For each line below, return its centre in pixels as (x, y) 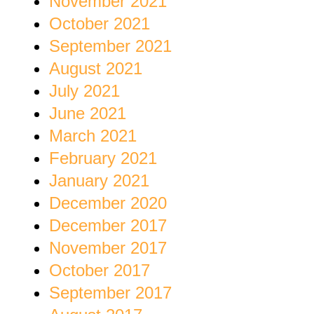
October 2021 (100, 24)
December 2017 (108, 226)
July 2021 (84, 91)
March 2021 (93, 136)
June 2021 (88, 114)
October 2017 (100, 271)
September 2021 (110, 46)
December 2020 (108, 203)
